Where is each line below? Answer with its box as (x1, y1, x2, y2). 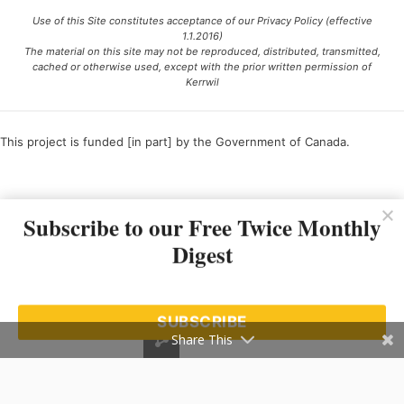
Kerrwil (185, 76, 219, 88)
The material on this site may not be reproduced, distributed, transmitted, (23, 45, 381, 58)
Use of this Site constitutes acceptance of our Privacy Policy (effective (32, 14, 372, 27)
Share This (171, 331, 233, 348)
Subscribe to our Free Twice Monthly (23, 211, 381, 244)
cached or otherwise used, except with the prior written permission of (32, 60, 372, 73)
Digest (171, 238, 233, 271)
